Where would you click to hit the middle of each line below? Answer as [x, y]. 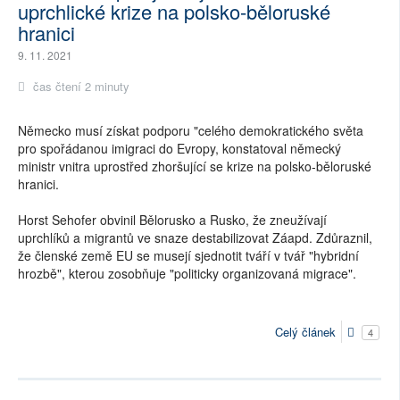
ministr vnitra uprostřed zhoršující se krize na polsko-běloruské [195, 167]
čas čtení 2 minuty [79, 87]
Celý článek [305, 332]
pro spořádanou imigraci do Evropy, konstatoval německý [179, 149]
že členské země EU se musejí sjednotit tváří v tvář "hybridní [188, 256]
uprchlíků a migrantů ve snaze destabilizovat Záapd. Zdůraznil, [195, 238]
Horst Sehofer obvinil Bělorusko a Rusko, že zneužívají [172, 220]
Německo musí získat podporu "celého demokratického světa [191, 131]
